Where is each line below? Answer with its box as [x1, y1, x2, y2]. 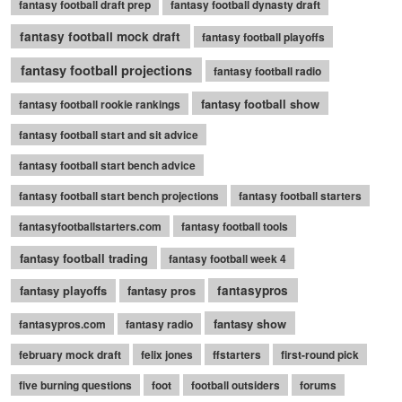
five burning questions [19, 377, 132, 393]
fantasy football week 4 [168, 249, 286, 267]
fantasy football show [200, 94, 319, 112]
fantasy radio [126, 315, 193, 332]
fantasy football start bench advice [19, 157, 196, 174]
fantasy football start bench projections [19, 188, 219, 205]
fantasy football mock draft [20, 27, 181, 45]
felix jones [141, 346, 193, 363]
